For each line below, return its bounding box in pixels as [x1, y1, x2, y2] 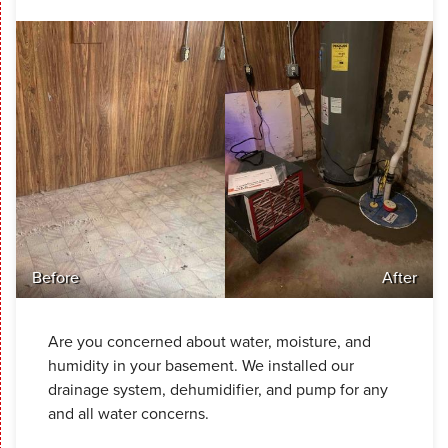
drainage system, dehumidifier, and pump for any [48, 377, 388, 401]
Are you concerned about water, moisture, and [48, 329, 371, 353]
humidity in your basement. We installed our [48, 353, 354, 377]
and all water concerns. [48, 401, 213, 425]
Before [32, 265, 79, 289]
